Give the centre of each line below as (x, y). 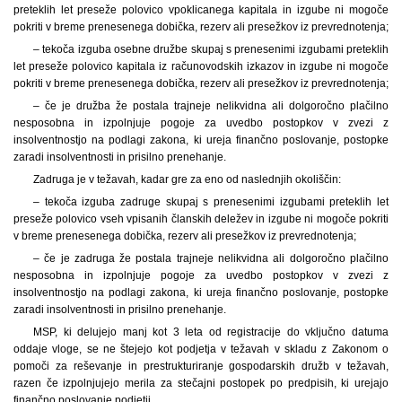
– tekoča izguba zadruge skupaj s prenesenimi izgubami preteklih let (210, 201)
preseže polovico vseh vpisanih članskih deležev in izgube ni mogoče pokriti (201, 218)
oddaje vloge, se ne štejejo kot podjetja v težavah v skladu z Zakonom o (201, 349)
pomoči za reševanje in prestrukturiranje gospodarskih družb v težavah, (201, 366)
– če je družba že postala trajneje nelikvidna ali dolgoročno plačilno (210, 105)
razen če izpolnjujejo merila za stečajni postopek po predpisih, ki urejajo (201, 383)
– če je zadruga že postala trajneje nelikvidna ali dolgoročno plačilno (210, 258)
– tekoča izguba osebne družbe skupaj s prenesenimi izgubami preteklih (210, 49)
